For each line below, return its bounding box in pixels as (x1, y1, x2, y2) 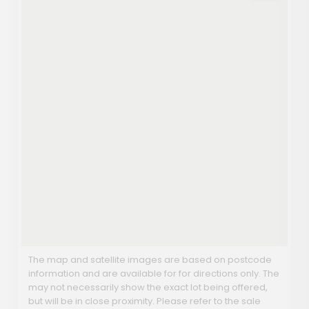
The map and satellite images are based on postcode (28, 253, 272, 267)
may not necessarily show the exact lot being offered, (28, 281, 268, 295)
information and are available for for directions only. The (28, 267, 279, 281)
